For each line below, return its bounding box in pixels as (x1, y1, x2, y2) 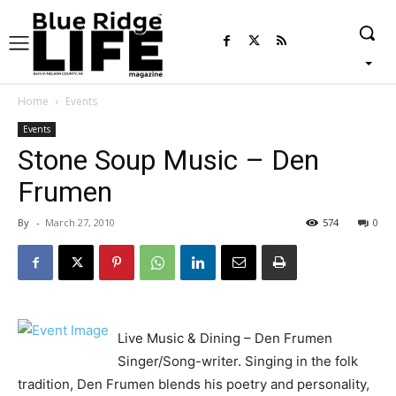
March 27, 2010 (45, 216, 115, 230)
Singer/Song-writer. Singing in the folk (118, 353, 358, 370)
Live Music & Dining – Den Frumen (118, 330, 332, 347)
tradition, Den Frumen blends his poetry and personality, (18, 376, 369, 393)
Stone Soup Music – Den (18, 143, 319, 178)
